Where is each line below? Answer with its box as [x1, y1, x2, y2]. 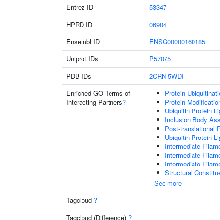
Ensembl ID [66, 37, 100, 46]
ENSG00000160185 [149, 37, 205, 46]
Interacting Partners [66, 97, 122, 107]
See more [154, 178, 182, 188]
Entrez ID [66, 2, 93, 12]
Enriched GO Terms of [66, 88, 130, 98]
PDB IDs [66, 71, 91, 81]
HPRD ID [66, 20, 92, 29]
